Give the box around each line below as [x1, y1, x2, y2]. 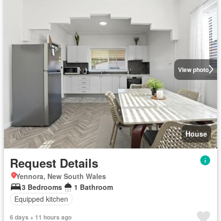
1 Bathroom [74, 182, 113, 192]
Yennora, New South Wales [16, 171, 106, 181]
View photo [178, 65, 209, 74]
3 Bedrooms [22, 182, 62, 192]
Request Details [10, 154, 98, 171]
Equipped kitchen [14, 194, 68, 204]
